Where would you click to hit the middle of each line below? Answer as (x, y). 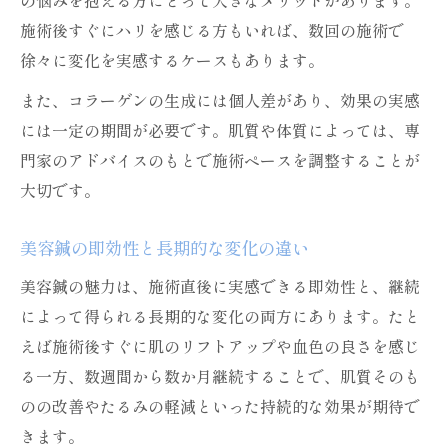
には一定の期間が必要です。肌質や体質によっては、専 (220, 130)
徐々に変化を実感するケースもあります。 (172, 60)
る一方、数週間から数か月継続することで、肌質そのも (220, 376)
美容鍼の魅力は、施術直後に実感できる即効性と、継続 (220, 286)
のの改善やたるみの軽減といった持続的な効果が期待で (220, 406)
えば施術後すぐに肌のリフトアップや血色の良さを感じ (220, 346)
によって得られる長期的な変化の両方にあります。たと (220, 316)
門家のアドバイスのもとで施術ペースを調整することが (220, 160)
